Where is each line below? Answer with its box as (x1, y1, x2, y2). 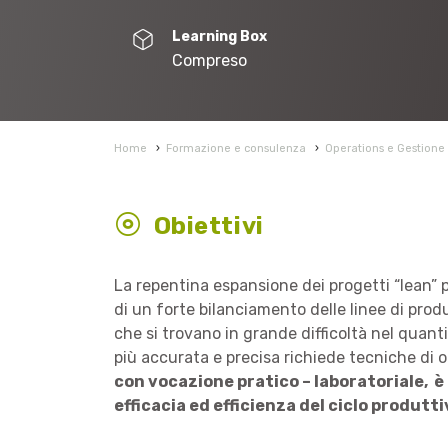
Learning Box (171, 28, 267, 45)
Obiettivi (153, 212, 264, 240)
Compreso (171, 51, 247, 70)
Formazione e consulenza (166, 142, 306, 155)
